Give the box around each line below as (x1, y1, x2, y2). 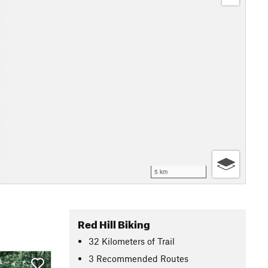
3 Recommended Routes (89, 252, 189, 264)
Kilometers (102, 235, 145, 246)
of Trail (147, 235, 175, 246)
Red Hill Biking (78, 215, 150, 231)
